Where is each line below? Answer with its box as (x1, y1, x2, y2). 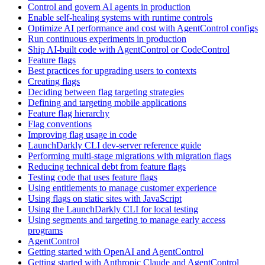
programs (28, 225, 63, 236)
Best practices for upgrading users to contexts (28, 66, 196, 76)
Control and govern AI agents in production (28, 2, 190, 12)
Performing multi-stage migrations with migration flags (28, 151, 231, 161)
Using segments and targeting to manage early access (28, 215, 225, 225)
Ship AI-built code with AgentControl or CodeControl (28, 44, 230, 55)
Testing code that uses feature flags (28, 172, 157, 183)
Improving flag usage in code (28, 130, 137, 140)
